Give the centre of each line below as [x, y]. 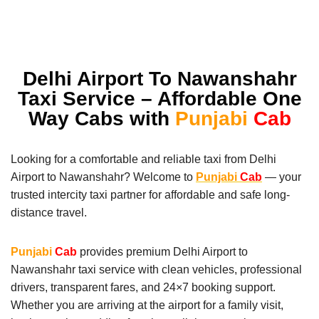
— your [282, 177]
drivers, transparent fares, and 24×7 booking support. [143, 287]
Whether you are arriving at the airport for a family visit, [147, 305]
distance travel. [49, 212]
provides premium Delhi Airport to [162, 251]
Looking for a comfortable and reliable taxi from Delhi [143, 159]
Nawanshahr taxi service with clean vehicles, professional [156, 269]
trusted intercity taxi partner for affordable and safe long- [150, 194]
